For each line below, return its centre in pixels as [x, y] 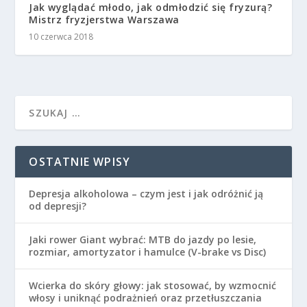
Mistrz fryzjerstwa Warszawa [104, 20]
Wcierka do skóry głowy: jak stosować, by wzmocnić [153, 286]
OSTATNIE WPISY [80, 162]
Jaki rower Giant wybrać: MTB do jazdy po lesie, [143, 240]
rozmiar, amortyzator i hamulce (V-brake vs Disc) [148, 252]
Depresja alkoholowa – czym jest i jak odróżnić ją [146, 194]
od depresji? [58, 206]
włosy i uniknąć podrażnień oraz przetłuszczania [146, 298]
